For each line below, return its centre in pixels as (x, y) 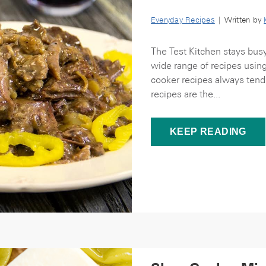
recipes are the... (186, 94)
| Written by (239, 20)
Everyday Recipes (183, 20)
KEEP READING (208, 132)
